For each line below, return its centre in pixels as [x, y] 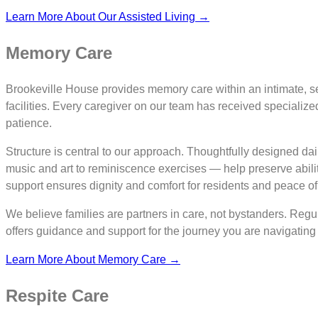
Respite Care [57, 296]
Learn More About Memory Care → [93, 260]
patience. [29, 124]
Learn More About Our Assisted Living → [108, 17]
